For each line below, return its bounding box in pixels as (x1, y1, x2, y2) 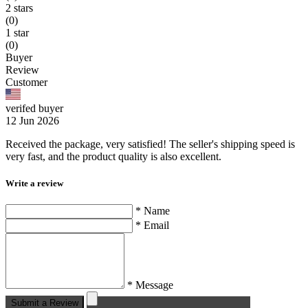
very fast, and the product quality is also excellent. (5, 151, 221, 163)
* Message (127, 279, 173, 291)
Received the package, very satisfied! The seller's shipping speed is (5, 138, 295, 151)
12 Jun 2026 (5, 115, 59, 127)
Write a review (5, 178, 63, 189)
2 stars (5, 2, 33, 14)
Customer (5, 76, 47, 89)
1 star (5, 27, 29, 39)
